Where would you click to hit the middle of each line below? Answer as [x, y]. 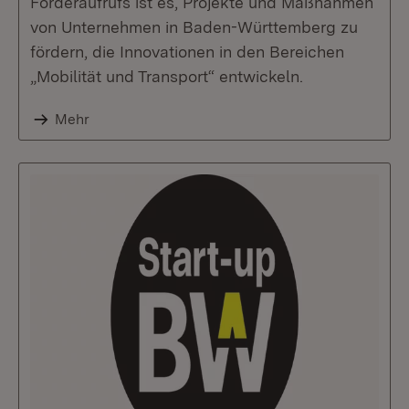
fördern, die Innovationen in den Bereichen [187, 52]
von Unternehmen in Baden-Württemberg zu [194, 27]
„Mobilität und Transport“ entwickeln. [167, 76]
